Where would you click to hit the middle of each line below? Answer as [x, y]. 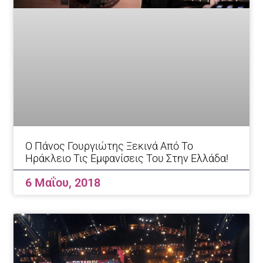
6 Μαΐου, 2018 [63, 183]
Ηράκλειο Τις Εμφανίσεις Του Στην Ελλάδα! [127, 159]
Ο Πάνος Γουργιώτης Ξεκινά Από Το [109, 146]
